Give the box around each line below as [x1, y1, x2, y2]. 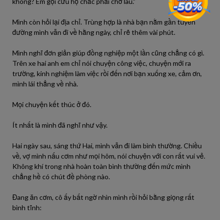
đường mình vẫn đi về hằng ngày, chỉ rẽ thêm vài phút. [12, 28, 175, 36]
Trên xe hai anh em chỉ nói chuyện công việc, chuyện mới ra [12, 59, 191, 67]
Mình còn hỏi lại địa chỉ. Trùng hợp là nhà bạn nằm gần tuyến [12, 18, 195, 26]
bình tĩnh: [12, 203, 42, 212]
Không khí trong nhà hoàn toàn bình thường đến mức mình [12, 162, 191, 170]
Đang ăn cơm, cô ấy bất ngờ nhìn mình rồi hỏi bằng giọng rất [12, 193, 194, 201]
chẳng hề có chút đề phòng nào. [12, 172, 110, 181]
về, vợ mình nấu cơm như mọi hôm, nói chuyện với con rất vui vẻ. [12, 152, 205, 160]
